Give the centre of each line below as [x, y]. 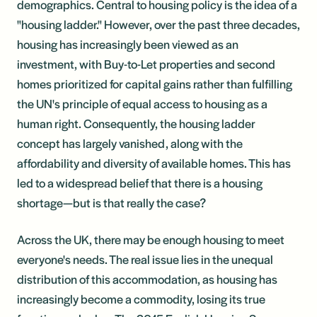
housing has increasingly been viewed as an [128, 44]
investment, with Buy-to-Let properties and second [146, 63]
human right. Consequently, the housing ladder [136, 123]
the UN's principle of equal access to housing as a [142, 103]
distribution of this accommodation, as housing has [147, 278]
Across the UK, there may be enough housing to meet [151, 239]
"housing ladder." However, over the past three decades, [158, 24]
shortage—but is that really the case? [111, 202]
